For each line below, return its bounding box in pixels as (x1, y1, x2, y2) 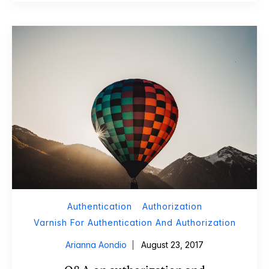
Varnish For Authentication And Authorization (33, 217, 236, 228)
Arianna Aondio (65, 239, 127, 250)
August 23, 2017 (141, 239, 204, 250)
